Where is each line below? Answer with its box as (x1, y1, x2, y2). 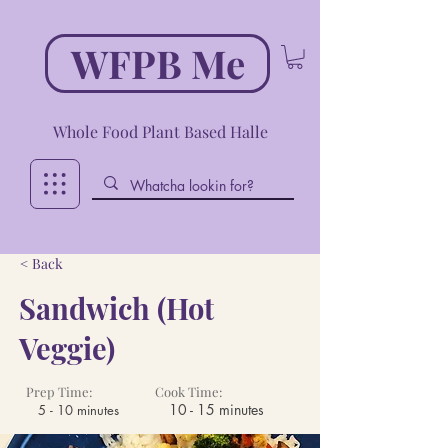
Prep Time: (26, 382, 92, 400)
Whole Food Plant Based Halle (52, 120, 268, 142)
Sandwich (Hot (19, 288, 214, 327)
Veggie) (19, 328, 115, 367)
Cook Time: (155, 382, 222, 400)
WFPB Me (70, 37, 245, 89)
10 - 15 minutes (169, 399, 264, 419)
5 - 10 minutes (38, 400, 119, 419)
